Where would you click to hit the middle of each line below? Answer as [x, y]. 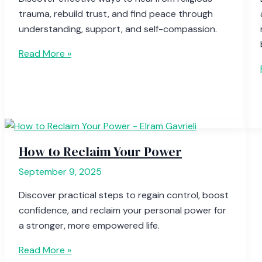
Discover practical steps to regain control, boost [124, 195]
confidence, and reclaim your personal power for [123, 210]
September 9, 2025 [60, 172]
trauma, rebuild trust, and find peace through [116, 13]
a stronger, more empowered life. [89, 225]
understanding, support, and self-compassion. [118, 29]
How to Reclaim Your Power [100, 151]
